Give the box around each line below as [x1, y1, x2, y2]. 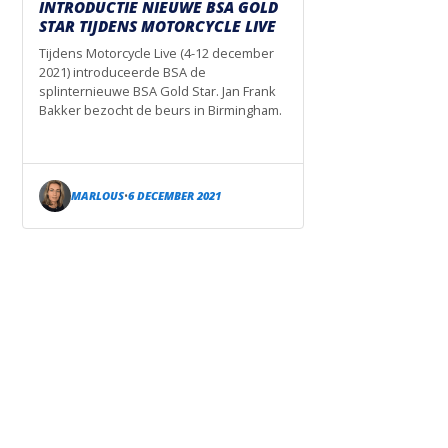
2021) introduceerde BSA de [39, 63, 206, 82]
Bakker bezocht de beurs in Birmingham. [39, 101, 282, 120]
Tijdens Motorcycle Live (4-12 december [39, 44, 274, 63]
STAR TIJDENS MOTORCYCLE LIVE [39, 16, 276, 37]
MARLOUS [71, 188, 124, 204]
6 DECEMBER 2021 [128, 188, 221, 204]
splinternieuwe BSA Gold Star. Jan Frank [39, 82, 276, 101]
